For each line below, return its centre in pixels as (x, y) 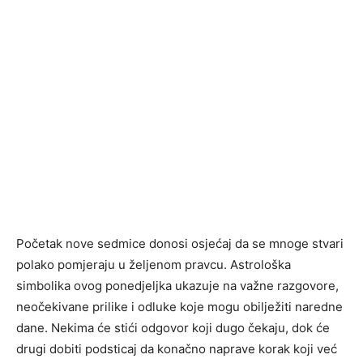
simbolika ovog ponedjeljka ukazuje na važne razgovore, (177, 286)
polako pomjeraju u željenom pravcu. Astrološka (154, 265)
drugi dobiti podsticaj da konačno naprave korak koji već (177, 349)
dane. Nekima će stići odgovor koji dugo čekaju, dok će (173, 328)
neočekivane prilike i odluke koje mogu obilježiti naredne (179, 307)
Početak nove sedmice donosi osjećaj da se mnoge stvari (180, 244)
